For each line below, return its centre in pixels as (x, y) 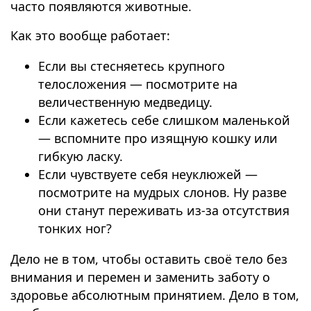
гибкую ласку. (81, 157)
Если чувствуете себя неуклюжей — (148, 175)
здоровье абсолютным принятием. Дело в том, (155, 295)
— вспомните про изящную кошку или (158, 138)
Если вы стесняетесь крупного (132, 66)
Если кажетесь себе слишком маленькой (164, 120)
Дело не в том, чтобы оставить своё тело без (149, 259)
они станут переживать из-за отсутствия (164, 211)
